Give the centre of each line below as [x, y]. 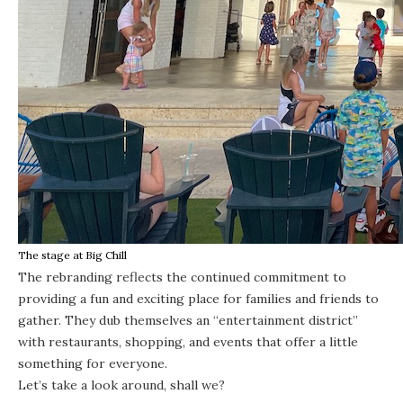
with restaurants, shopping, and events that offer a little [188, 341]
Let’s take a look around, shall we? [123, 385]
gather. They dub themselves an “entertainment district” [188, 320]
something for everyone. [94, 363]
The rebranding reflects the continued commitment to [182, 277]
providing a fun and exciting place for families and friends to [198, 298]
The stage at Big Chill [72, 255]
